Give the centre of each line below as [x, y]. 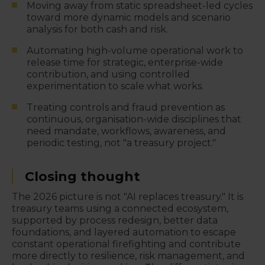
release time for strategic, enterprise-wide [125, 62]
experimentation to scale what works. [115, 86]
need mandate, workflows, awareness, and [126, 131]
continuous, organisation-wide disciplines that [134, 119]
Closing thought [83, 177]
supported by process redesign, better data [115, 220]
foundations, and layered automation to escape [124, 232]
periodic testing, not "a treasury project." [121, 143]
